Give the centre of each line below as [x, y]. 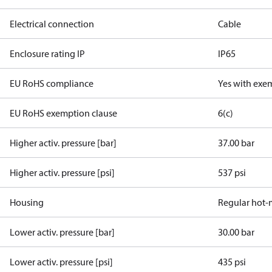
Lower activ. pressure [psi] [61, 262]
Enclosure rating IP [47, 53]
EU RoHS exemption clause [63, 113]
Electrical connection [52, 24]
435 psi [232, 262]
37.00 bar [236, 143]
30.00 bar [236, 232]
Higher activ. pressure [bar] [63, 143]
